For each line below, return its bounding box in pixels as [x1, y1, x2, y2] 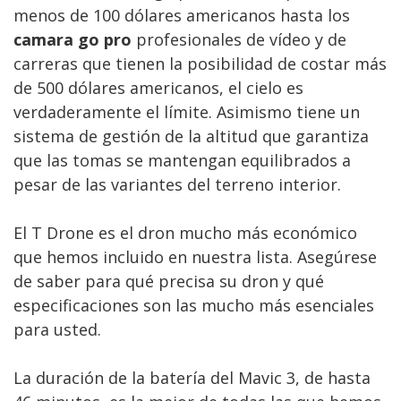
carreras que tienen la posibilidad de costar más [13, 53, 387, 74]
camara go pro [13, 29, 132, 50]
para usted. [13, 319, 101, 340]
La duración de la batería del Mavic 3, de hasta [13, 367, 371, 388]
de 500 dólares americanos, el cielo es [13, 77, 303, 98]
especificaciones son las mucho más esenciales [13, 294, 374, 316]
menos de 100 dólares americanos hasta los [13, 4, 350, 26]
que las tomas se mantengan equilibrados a [13, 149, 351, 171]
